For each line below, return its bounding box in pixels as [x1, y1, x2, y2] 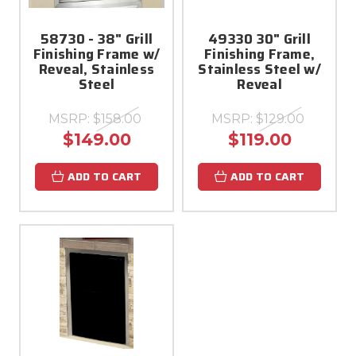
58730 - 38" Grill [40, 29, 153, 49]
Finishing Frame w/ [33, 44, 161, 64]
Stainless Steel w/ [198, 59, 321, 79]
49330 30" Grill [208, 29, 311, 49]
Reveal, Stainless [38, 59, 155, 79]
